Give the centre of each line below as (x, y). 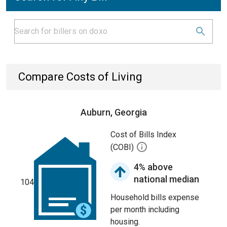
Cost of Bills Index (143, 135)
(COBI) (123, 147)
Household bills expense (155, 197)
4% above (153, 167)
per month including (145, 210)
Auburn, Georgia (113, 112)
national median (166, 179)
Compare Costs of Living (80, 77)
